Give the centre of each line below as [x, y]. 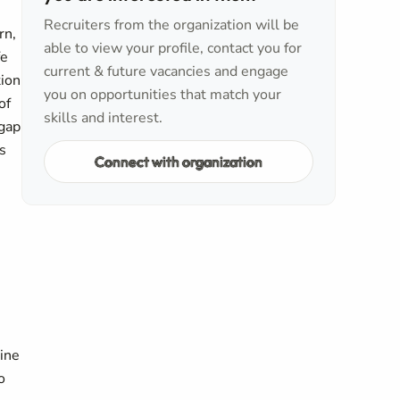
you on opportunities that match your [162, 95]
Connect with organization [179, 161]
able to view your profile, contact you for [173, 48]
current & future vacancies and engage [166, 71]
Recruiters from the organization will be [171, 25]
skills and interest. [103, 118]
